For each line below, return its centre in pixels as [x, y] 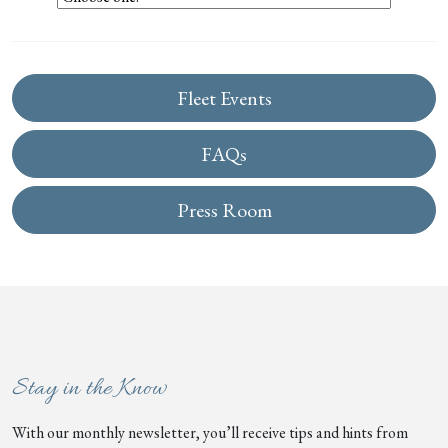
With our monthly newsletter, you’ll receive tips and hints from [210, 433]
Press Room [224, 210]
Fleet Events [224, 98]
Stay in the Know [89, 390]
